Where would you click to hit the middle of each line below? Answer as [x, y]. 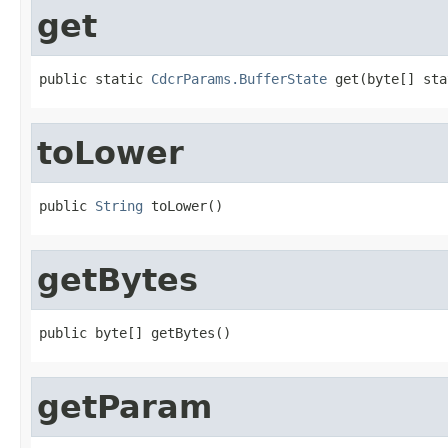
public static [95, 78]
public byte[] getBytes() [135, 332]
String [119, 205]
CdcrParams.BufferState [239, 78]
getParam [124, 406]
